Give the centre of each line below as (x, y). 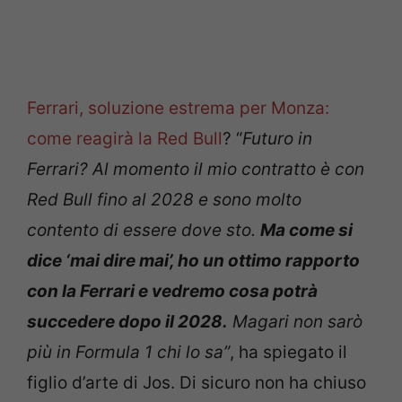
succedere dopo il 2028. (127, 322)
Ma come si (306, 230)
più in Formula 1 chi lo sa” (128, 352)
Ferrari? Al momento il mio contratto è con (196, 169)
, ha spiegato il (288, 352)
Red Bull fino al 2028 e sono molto (164, 200)
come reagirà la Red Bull (125, 139)
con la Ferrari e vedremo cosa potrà (172, 291)
